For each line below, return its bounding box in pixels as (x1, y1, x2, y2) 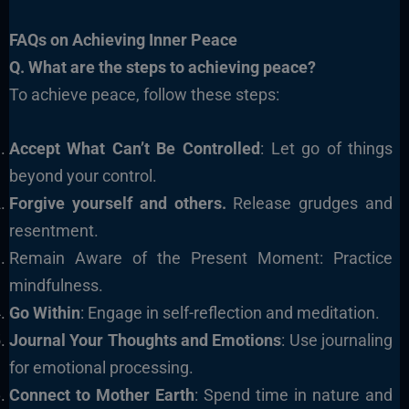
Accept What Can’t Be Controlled (8, 138, 260, 158)
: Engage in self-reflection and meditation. (79, 302, 380, 322)
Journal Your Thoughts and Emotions (8, 330, 282, 350)
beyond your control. (8, 165, 157, 185)
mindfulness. (8, 275, 103, 295)
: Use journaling (281, 330, 393, 350)
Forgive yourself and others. (8, 193, 226, 213)
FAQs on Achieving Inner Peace (8, 29, 237, 49)
